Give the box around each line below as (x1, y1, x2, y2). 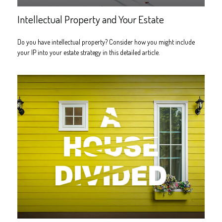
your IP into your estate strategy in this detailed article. (17, 48, 160, 56)
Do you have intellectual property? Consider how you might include (17, 37, 195, 46)
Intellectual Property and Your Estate (17, 12, 164, 26)
